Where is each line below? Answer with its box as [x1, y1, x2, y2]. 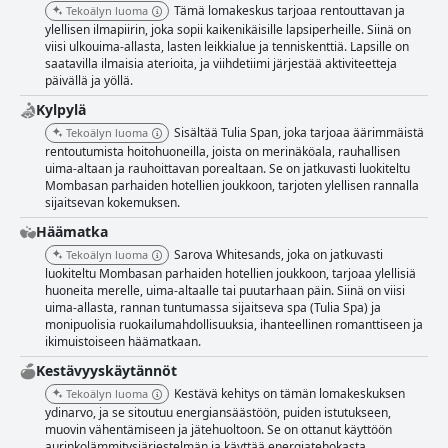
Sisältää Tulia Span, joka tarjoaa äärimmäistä [174, 124, 424, 142]
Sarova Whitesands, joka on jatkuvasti [174, 246, 383, 264]
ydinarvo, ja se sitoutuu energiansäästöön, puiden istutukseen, [45, 404, 391, 422]
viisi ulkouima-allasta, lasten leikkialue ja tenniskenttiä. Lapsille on [45, 38, 409, 56]
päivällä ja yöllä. [45, 72, 133, 90]
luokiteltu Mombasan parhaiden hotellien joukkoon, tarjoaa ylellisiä [45, 265, 416, 283]
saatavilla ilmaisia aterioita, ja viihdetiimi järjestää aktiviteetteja [45, 55, 397, 73]
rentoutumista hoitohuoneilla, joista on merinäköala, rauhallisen [45, 143, 400, 161]
